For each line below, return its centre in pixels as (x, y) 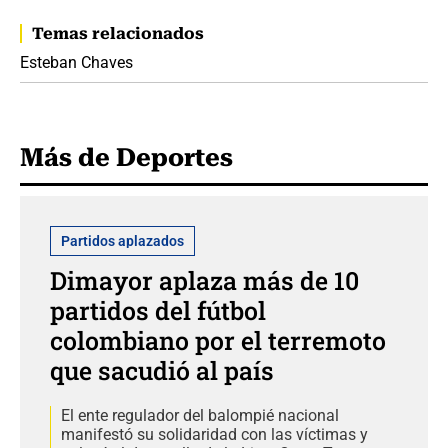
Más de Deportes (126, 157)
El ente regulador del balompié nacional (200, 415)
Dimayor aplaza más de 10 (204, 280)
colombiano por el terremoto (218, 340)
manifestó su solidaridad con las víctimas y (214, 434)
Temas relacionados (118, 33)
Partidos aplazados (122, 240)
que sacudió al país (162, 370)
